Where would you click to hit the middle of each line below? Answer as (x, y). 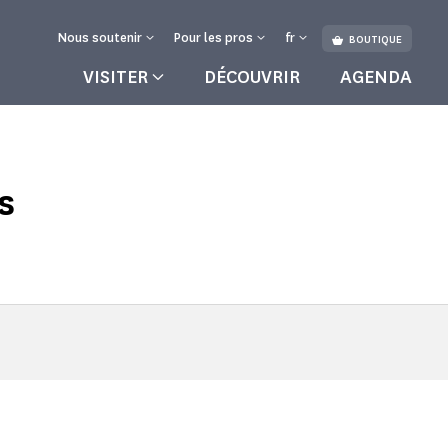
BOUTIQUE (375, 40)
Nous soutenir (100, 37)
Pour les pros (213, 37)
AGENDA (376, 77)
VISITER (115, 77)
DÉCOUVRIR (252, 77)
